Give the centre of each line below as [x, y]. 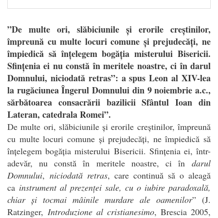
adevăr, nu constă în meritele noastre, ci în [100, 163]
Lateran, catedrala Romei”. [59, 114]
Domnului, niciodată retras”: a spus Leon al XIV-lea [109, 78]
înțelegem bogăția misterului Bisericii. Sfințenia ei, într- [109, 151]
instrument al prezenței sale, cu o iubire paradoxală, [115, 187]
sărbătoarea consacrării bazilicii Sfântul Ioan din [109, 102]
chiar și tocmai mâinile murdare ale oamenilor [100, 199]
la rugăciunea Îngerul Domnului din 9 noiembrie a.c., [109, 90]
